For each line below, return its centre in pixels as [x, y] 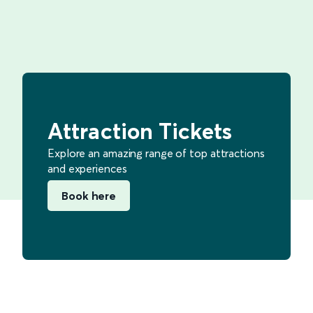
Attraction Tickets [140, 131]
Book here [89, 196]
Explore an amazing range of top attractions [156, 153]
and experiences [87, 169]
